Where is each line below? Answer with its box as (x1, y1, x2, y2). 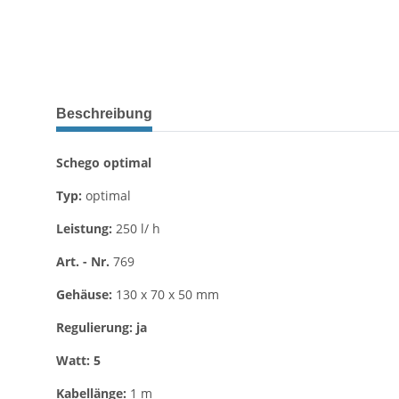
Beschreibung (56, 106, 152, 122)
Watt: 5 (56, 352, 101, 370)
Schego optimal (56, 154, 151, 172)
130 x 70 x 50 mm (116, 286, 219, 304)
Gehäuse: (56, 286, 116, 304)
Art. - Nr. (56, 253, 113, 271)
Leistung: (56, 220, 112, 238)
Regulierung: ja (56, 319, 147, 337)
